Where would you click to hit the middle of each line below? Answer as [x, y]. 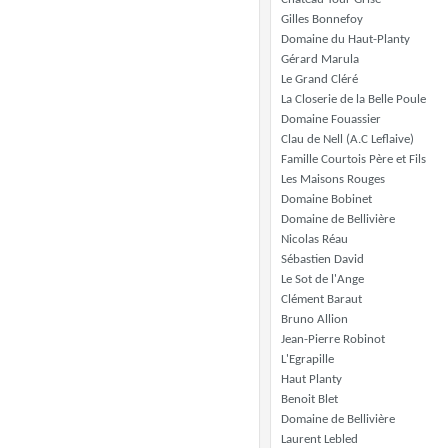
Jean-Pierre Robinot [333, 339]
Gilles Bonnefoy [322, 19]
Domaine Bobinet [326, 199]
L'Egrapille [307, 359]
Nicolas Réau [314, 239]
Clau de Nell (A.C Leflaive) [347, 139]
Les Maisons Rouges [333, 179]
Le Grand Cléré [319, 79]
